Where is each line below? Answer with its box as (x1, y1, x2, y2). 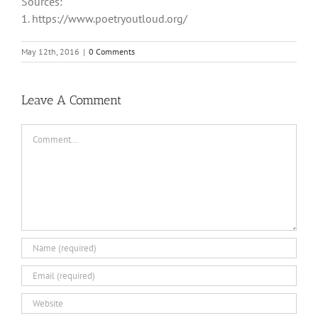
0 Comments (89, 45, 135, 57)
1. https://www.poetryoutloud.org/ (21, 11, 187, 26)
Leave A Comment (21, 92, 121, 108)
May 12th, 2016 (21, 45, 79, 57)
